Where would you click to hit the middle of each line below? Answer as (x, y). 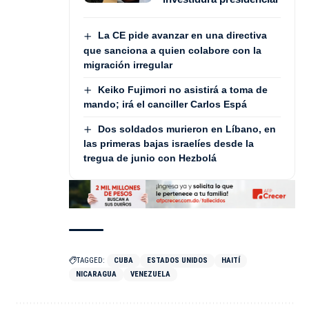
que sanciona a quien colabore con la (172, 50)
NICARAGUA (96, 274)
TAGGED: (91, 260)
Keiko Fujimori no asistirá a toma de (182, 89)
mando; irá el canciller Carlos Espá (165, 104)
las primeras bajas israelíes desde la (169, 144)
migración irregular (128, 64)
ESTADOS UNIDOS (177, 260)
